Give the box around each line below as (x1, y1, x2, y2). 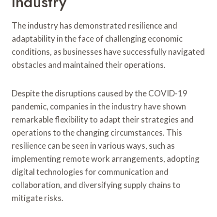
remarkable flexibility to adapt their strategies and (12, 114, 194, 124)
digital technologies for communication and (12, 166, 169, 177)
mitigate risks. (12, 192, 63, 203)
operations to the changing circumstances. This (12, 127, 182, 138)
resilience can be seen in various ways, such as (12, 140, 175, 151)
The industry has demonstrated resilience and (12, 20, 177, 31)
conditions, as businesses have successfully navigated (12, 46, 205, 57)
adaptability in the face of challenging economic (12, 33, 183, 44)
